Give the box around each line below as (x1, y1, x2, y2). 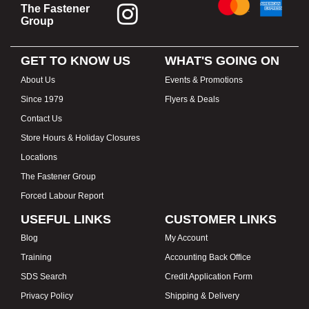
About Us (21, 74, 55, 85)
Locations (21, 152, 57, 162)
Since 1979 (21, 94, 63, 104)
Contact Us (21, 113, 62, 123)
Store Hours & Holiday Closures (21, 132, 140, 143)
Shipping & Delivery (165, 291, 239, 301)
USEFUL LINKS (21, 212, 111, 226)
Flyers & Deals (165, 94, 219, 104)
